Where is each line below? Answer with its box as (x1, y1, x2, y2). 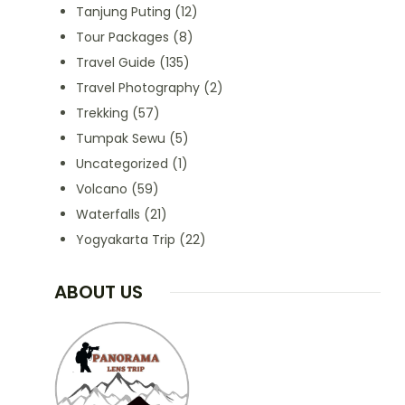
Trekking (75, 104, 128, 122)
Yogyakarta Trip (75, 231, 175, 249)
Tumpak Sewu (75, 129, 165, 147)
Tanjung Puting (75, 3, 171, 21)
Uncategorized (75, 155, 168, 173)
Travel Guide (75, 53, 155, 71)
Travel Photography (75, 79, 200, 97)
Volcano (75, 180, 127, 198)
